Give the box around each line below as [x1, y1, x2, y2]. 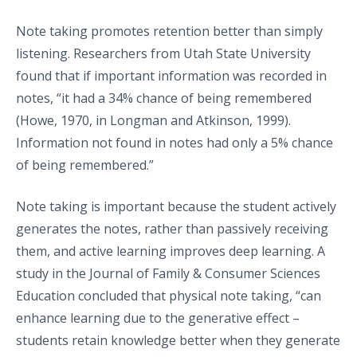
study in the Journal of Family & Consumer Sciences [16, 264, 320, 282]
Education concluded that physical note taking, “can [16, 286, 321, 304]
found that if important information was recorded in [16, 66, 327, 84]
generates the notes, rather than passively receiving [16, 219, 328, 237]
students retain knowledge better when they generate [16, 331, 340, 349]
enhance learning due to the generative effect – [16, 308, 300, 327]
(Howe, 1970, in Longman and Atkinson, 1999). [16, 111, 291, 129]
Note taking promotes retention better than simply [16, 22, 323, 40]
